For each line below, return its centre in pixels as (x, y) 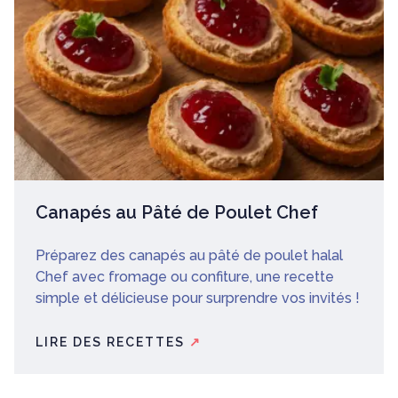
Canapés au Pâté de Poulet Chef (177, 212)
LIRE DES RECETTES (112, 342)
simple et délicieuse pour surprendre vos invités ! (198, 298)
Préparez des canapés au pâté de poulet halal (189, 255)
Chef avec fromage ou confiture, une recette (185, 276)
